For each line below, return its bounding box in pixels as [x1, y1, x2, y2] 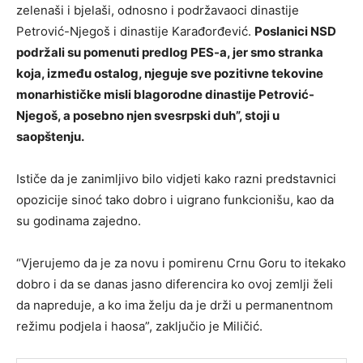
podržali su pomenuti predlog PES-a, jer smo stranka [16, 44, 323, 60]
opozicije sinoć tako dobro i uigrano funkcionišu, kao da [16, 191, 334, 207]
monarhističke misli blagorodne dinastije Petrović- [16, 86, 314, 102]
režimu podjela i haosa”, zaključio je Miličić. [16, 318, 263, 334]
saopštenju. [16, 128, 84, 144]
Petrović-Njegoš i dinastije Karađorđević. [16, 23, 254, 39]
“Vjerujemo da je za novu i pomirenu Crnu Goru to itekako [16, 254, 346, 271]
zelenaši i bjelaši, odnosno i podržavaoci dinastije [16, 2, 299, 18]
